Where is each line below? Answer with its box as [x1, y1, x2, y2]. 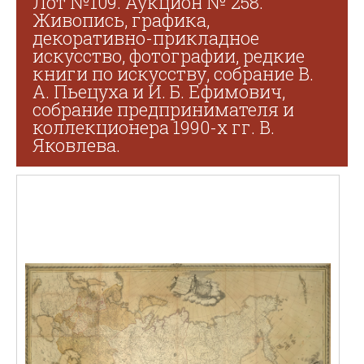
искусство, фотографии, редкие [32, 44, 305, 67]
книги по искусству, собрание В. [32, 62, 314, 85]
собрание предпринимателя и [32, 97, 294, 121]
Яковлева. [32, 133, 120, 157]
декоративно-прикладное [32, 26, 259, 50]
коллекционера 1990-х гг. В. [32, 115, 275, 139]
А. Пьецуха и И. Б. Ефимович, [32, 80, 285, 103]
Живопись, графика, [32, 8, 210, 32]
